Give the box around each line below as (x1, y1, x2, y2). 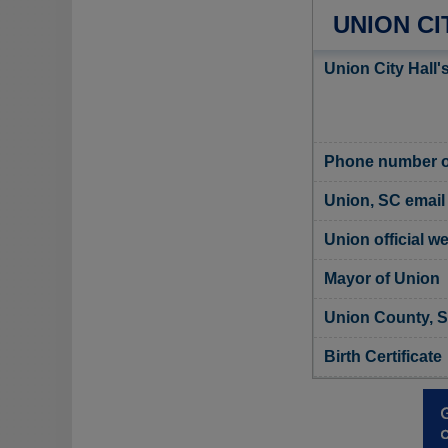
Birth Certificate (324, 347, 442, 365)
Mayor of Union (324, 269, 440, 287)
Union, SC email (324, 191, 445, 209)
